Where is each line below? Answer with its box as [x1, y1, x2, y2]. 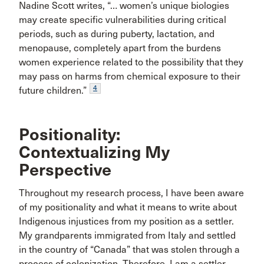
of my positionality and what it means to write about [19, 202, 237, 213]
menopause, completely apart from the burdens [19, 42, 221, 54]
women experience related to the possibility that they [19, 57, 243, 68]
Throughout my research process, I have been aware [19, 187, 244, 199]
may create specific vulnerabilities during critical [19, 14, 226, 25]
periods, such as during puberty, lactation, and [19, 28, 214, 39]
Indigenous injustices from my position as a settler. [19, 216, 234, 227]
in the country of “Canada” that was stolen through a [19, 244, 240, 255]
